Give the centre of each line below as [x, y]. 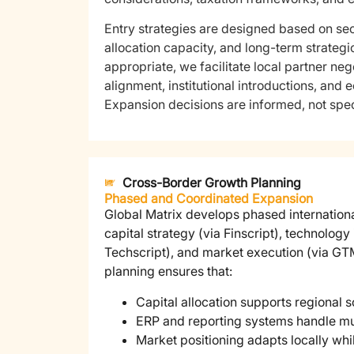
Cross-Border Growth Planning [211, 183]
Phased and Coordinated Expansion [209, 199]
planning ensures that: [168, 271]
